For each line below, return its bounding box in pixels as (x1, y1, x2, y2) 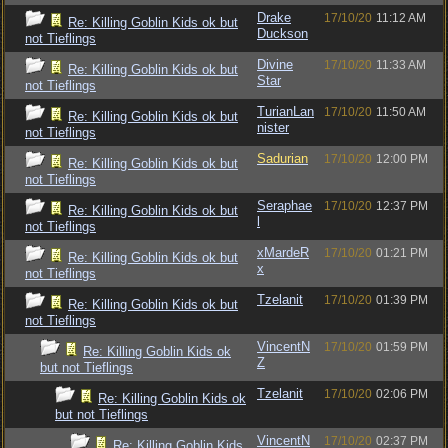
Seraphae (257, 198, 312, 213)
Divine (257, 57, 293, 72)
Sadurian (257, 151, 308, 166)
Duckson (257, 26, 308, 41)
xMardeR (257, 245, 309, 260)
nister (257, 120, 289, 135)
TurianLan (257, 104, 314, 119)
